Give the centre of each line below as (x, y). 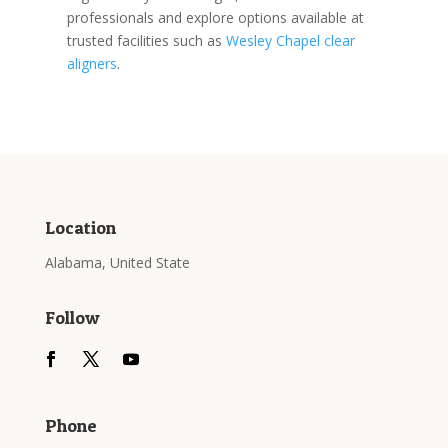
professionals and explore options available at (216, 17)
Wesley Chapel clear (291, 40)
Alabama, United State (117, 262)
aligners (92, 63)
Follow (72, 317)
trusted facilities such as (147, 40)
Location (80, 227)
